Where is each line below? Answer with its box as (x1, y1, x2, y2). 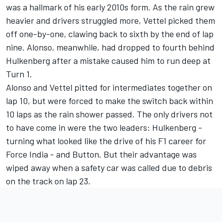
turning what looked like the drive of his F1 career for (6, 135, 206, 147)
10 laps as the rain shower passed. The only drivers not (6, 109, 213, 120)
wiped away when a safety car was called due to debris (6, 162, 212, 173)
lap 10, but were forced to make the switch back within (6, 95, 213, 107)
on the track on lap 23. (6, 175, 91, 187)
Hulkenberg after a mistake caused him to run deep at (6, 55, 211, 66)
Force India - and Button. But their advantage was (6, 149, 197, 160)
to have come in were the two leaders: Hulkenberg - (6, 122, 202, 133)
